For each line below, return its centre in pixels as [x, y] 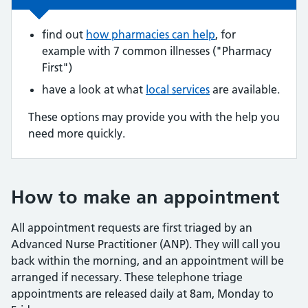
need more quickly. [77, 133]
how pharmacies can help [151, 34]
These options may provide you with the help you [154, 117]
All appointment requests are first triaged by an [132, 228]
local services [178, 89]
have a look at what [94, 89]
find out [64, 34]
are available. [245, 89]
